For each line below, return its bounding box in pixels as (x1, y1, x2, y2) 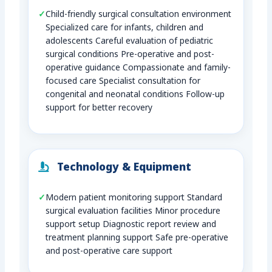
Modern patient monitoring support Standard (46, 192, 223, 205)
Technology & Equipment (54, 161, 192, 175)
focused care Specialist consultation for (46, 76, 201, 88)
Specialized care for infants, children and (46, 22, 204, 35)
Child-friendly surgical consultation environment (46, 9, 232, 21)
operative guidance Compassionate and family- (46, 63, 231, 75)
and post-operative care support (46, 246, 173, 258)
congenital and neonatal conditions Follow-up (46, 89, 225, 101)
